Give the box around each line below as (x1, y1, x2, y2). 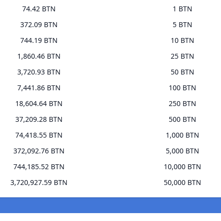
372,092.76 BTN (13, 146, 65, 156)
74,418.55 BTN (15, 130, 63, 140)
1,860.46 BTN (17, 51, 61, 61)
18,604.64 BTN (15, 99, 63, 109)
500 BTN (168, 114, 196, 124)
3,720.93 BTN (17, 67, 61, 77)
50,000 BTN (163, 178, 201, 187)
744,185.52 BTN (13, 162, 65, 172)
